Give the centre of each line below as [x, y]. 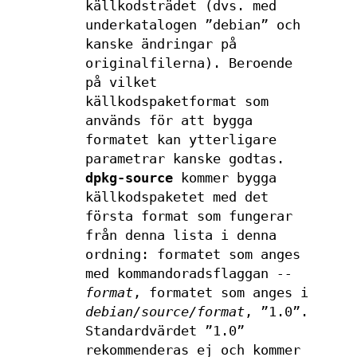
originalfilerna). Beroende [188, 63]
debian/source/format [165, 312]
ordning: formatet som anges [192, 255]
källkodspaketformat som [177, 102]
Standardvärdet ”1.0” [165, 331]
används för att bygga [169, 121]
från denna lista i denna [180, 235]
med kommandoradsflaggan [180, 274]
